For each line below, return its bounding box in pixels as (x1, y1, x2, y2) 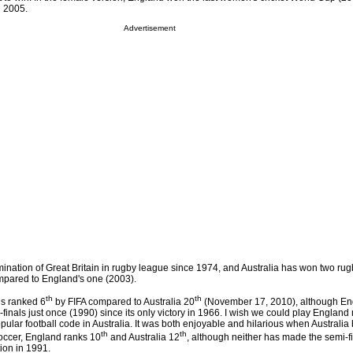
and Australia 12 (108, 332, 180, 344)
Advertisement (123, 24, 176, 33)
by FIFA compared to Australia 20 (53, 296, 195, 308)
